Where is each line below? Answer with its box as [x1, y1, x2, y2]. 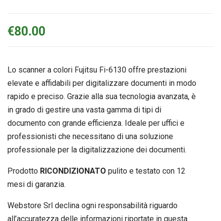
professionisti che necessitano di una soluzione [7, 132, 173, 142]
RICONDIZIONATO [40, 166, 106, 176]
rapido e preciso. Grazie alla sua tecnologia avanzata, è [7, 92, 196, 102]
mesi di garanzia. [7, 180, 66, 189]
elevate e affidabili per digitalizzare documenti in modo [7, 78, 196, 88]
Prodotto [7, 166, 40, 176]
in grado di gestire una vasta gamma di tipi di [7, 105, 161, 115]
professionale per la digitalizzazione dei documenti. [7, 145, 186, 155]
